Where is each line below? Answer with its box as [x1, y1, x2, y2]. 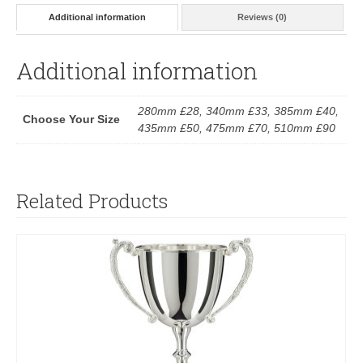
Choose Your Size [23, 112, 120, 126]
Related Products [16, 187, 168, 214]
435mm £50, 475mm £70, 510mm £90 [138, 121, 335, 135]
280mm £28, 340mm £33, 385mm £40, [138, 104, 339, 117]
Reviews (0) [237, 12, 288, 23]
